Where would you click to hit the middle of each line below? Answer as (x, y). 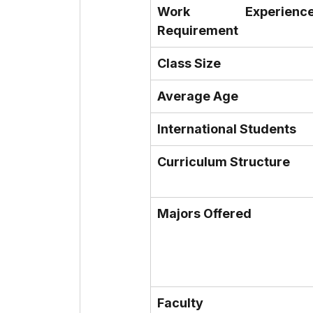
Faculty (180, 303)
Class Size (189, 64)
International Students (227, 129)
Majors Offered (204, 214)
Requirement (198, 31)
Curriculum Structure (224, 162)
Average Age (198, 96)
